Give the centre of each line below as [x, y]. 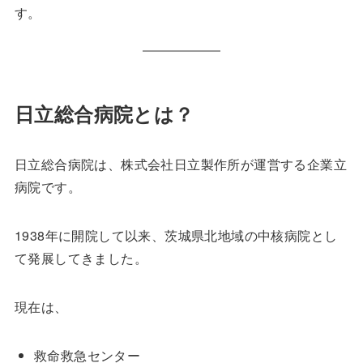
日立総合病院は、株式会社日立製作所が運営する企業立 [180, 164]
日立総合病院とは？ [104, 114]
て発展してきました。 [81, 258]
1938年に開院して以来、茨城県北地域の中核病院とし [176, 236]
